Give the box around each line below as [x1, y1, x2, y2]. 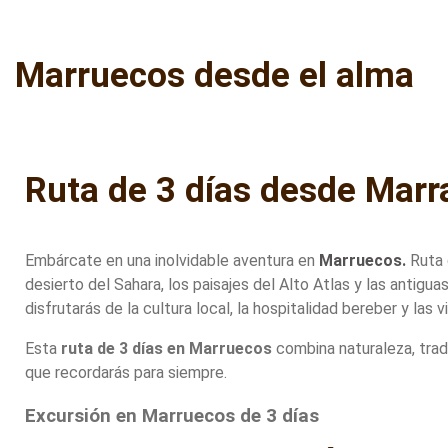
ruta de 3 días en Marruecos [61, 339, 272, 358]
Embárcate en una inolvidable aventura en [25, 251, 319, 270]
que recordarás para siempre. [25, 363, 227, 382]
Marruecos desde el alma [15, 55, 414, 96]
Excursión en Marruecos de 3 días [25, 405, 319, 427]
